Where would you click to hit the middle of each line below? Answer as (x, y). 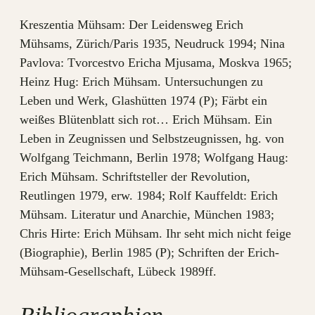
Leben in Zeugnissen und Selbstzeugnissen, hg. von (152, 139)
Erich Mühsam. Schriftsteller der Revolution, (135, 177)
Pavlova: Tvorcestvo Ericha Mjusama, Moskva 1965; (156, 63)
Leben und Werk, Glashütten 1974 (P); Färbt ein (143, 101)
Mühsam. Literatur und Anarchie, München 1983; (147, 215)
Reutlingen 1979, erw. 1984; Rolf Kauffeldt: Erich (149, 196)
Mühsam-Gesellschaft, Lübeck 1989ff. (118, 272)
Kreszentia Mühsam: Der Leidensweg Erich (131, 25)
